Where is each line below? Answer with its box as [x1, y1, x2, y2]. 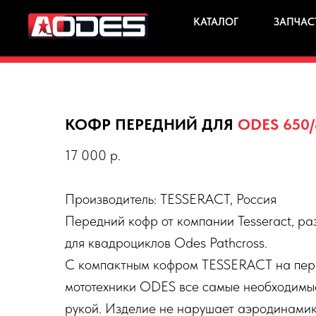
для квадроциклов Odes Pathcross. [65, 234, 267, 251]
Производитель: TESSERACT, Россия [65, 190, 276, 207]
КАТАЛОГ [193, 16, 238, 28]
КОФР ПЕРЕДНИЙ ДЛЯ [65, 115, 238, 133]
